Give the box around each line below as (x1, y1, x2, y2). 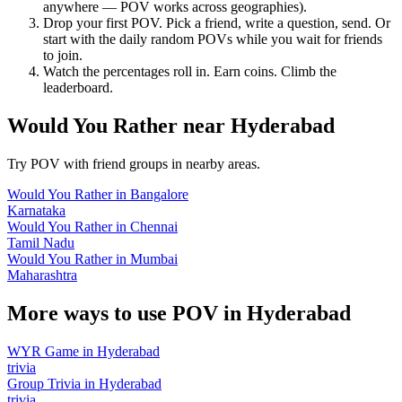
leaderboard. (43, 80, 113, 96)
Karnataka (7, 203, 66, 219)
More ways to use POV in (7, 301, 247, 325)
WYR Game (7, 343, 79, 359)
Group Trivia (7, 375, 81, 391)
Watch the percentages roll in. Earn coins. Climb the (43, 64, 336, 80)
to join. (43, 48, 83, 64)
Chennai (130, 219, 178, 235)
